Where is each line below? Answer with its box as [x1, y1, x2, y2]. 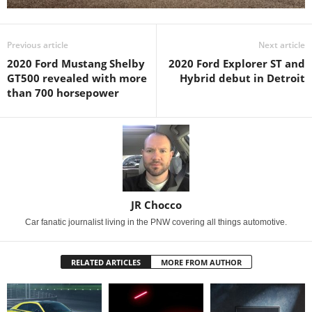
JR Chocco [130, 198, 182, 212]
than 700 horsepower [7, 86, 119, 100]
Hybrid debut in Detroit [180, 71, 305, 86]
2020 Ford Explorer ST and [169, 56, 305, 71]
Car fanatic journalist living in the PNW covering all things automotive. [25, 217, 287, 228]
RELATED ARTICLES [70, 257, 141, 268]
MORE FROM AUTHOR [160, 257, 242, 268]
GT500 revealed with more [7, 71, 147, 86]
